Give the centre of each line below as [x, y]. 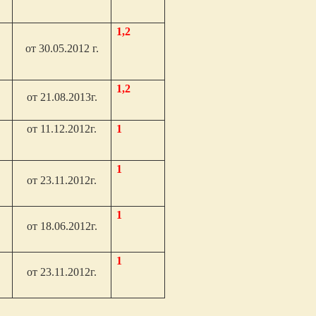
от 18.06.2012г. [62, 226]
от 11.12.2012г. [62, 129]
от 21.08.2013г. [62, 97]
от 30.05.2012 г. [62, 48]
